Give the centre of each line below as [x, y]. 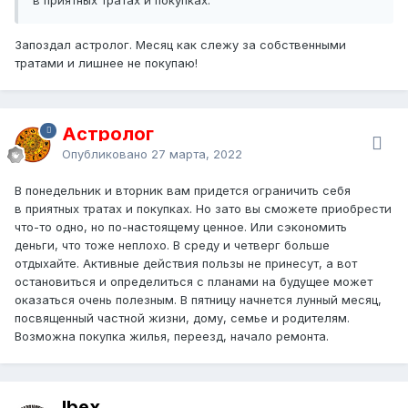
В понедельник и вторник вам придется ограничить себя [183, 190]
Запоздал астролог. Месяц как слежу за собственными [180, 44]
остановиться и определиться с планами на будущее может [194, 281]
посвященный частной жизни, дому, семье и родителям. [182, 317]
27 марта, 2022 [197, 153]
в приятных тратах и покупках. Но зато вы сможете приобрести [203, 208]
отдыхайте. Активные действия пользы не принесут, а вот [186, 263]
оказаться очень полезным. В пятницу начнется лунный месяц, [198, 299]
